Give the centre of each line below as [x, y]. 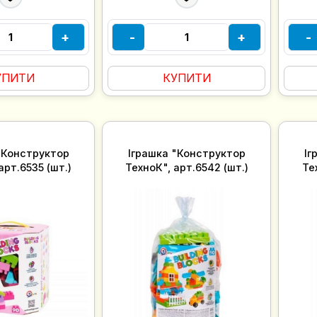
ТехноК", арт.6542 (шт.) [186, 167]
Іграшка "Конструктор [186, 153]
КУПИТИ [186, 78]
